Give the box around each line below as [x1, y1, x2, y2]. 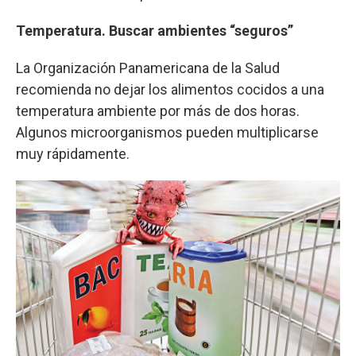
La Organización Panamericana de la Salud [16, 59, 280, 76]
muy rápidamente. [16, 145, 130, 162]
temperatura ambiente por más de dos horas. [16, 102, 300, 119]
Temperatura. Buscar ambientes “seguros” [16, 21, 293, 39]
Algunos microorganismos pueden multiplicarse [16, 123, 319, 141]
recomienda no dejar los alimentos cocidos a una [16, 80, 324, 98]
